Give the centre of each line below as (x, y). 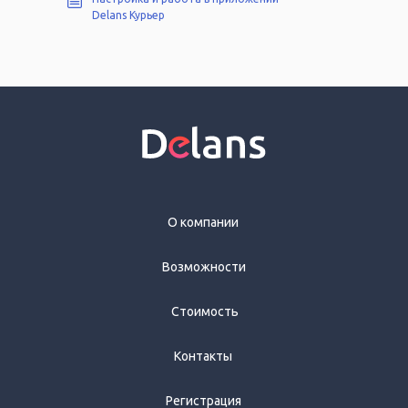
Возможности (204, 267)
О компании (203, 223)
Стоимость (205, 312)
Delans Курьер (128, 15)
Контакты (203, 357)
